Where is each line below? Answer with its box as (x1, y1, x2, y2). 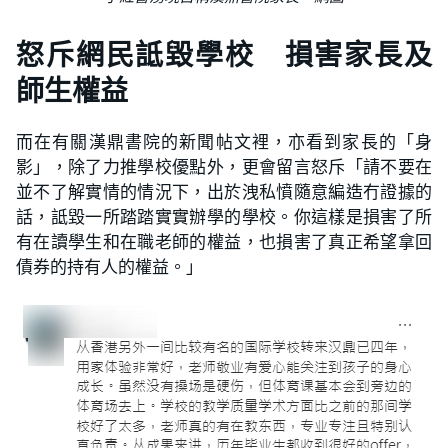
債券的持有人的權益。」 (16, 256, 203, 278)
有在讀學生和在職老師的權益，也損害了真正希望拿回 (16, 231, 432, 253)
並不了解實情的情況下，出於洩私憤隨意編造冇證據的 (16, 181, 432, 203)
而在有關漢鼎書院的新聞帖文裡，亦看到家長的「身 (16, 131, 432, 153)
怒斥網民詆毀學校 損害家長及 (16, 38, 432, 73)
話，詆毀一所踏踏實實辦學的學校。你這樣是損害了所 (16, 206, 432, 228)
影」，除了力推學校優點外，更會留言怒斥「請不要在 (16, 156, 432, 178)
